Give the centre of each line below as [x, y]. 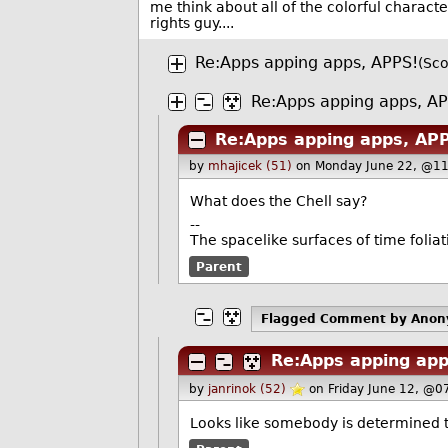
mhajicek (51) [249, 166]
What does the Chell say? [279, 201]
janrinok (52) [246, 388]
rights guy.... [191, 22]
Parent [218, 266]
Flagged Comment [326, 318]
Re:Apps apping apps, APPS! [306, 63]
